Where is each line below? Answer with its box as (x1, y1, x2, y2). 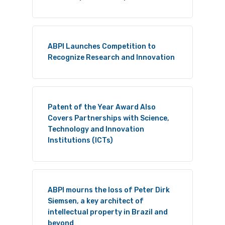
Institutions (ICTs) (48, 136, 113, 145)
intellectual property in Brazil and (48, 208, 168, 217)
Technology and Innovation (48, 125, 144, 134)
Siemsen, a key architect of (48, 197, 144, 206)
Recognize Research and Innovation (48, 53, 175, 62)
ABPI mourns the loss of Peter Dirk (48, 186, 170, 195)
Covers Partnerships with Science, (48, 114, 169, 123)
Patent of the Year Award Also (48, 103, 156, 112)
